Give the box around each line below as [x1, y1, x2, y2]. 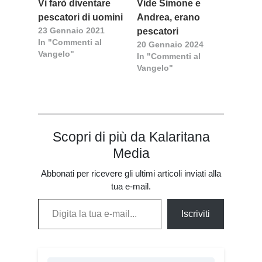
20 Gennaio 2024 [137, 40, 204, 50]
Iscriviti [181, 209, 210, 219]
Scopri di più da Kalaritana [52, 129, 210, 145]
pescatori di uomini [38, 12, 123, 23]
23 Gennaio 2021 [38, 26, 105, 36]
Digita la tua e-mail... [37, 193, 122, 204]
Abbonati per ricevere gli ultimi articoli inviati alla [41, 168, 221, 179]
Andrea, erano [137, 12, 200, 23]
